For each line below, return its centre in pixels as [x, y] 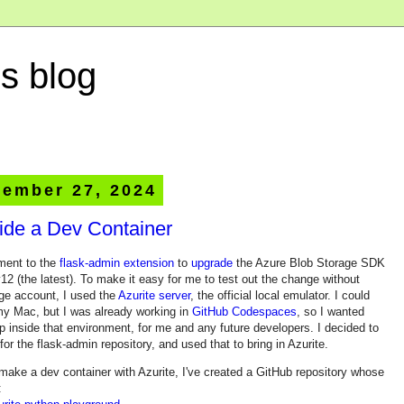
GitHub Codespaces [244, 311]
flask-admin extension [117, 262]
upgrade [212, 262]
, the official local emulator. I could [280, 295]
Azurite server [154, 295]
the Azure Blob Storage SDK [309, 262]
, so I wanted [331, 311]
